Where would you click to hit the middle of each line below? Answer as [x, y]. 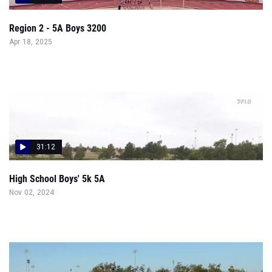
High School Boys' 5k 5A [57, 179]
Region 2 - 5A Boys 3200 [58, 28]
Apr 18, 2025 [31, 42]
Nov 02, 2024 [32, 192]
